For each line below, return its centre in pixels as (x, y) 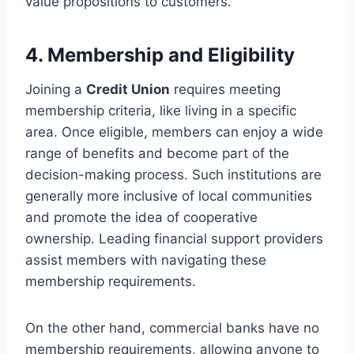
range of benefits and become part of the (157, 153)
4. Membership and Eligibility (160, 55)
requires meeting (225, 89)
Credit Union (128, 89)
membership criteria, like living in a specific (161, 110)
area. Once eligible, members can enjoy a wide (174, 132)
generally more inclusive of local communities (169, 196)
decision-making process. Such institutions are (173, 174)
